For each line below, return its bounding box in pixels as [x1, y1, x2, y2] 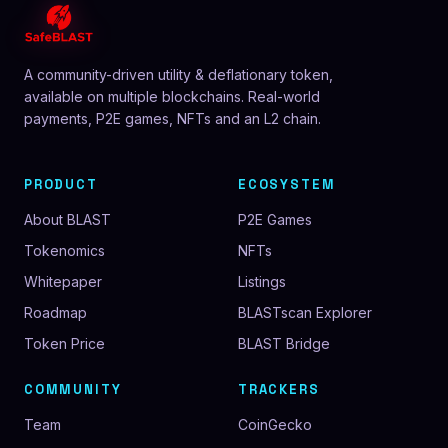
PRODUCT [24, 176, 98, 193]
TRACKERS [238, 381, 320, 398]
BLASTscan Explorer [238, 304, 372, 321]
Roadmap [24, 304, 87, 321]
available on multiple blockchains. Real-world [24, 88, 320, 105]
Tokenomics [24, 242, 105, 259]
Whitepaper [24, 273, 102, 290]
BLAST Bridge [238, 335, 330, 352]
